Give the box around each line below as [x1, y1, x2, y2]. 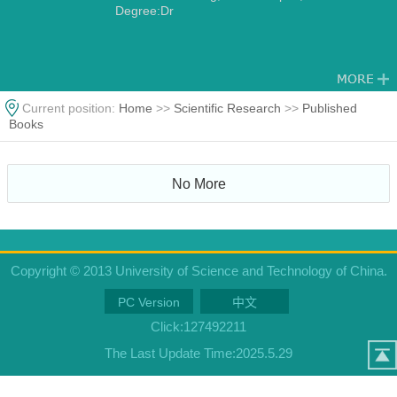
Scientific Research [174, 101, 281, 115]
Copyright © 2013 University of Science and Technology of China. [10, 263, 387, 278]
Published [302, 101, 357, 115]
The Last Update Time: [105, 346, 236, 361]
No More [171, 176, 226, 191]
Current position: [22, 101, 119, 115]
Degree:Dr [115, 4, 174, 18]
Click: [151, 319, 183, 334]
